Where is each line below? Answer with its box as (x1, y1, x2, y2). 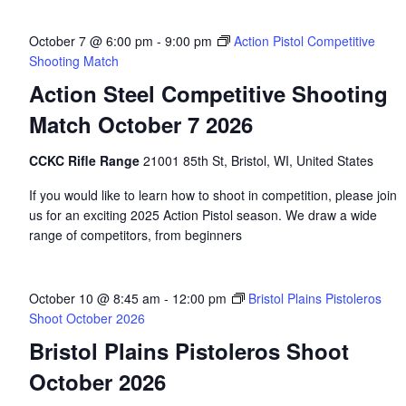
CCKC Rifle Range (28, 151, 143, 169)
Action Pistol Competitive (233, 32, 375, 50)
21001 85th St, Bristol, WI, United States (142, 151, 373, 169)
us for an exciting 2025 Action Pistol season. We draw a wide (28, 206, 377, 224)
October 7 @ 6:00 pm (28, 32, 153, 50)
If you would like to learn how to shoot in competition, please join (28, 186, 397, 204)
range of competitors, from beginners (28, 226, 242, 244)
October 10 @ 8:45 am (28, 289, 160, 307)
